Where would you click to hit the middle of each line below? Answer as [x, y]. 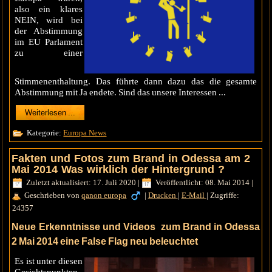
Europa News [85, 133]
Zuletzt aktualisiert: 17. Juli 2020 [81, 183]
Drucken [163, 195]
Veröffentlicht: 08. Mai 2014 [203, 183]
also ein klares [49, 9]
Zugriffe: [224, 195]
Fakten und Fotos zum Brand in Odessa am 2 [131, 159]
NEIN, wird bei [49, 20]
